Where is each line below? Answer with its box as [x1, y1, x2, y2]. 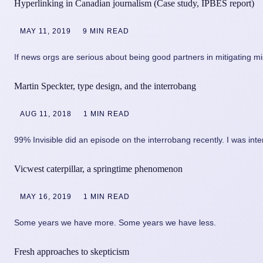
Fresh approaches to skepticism [14, 247, 129, 257]
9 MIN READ [83, 26, 129, 35]
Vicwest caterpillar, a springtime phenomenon [14, 164, 183, 174]
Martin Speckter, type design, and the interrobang [14, 80, 196, 91]
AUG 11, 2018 [20, 110, 72, 119]
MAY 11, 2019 [20, 26, 71, 35]
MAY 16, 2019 [20, 193, 72, 201]
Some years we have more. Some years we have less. [14, 218, 216, 228]
